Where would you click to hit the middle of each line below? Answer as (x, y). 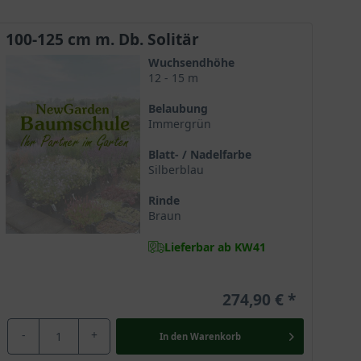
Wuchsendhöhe (191, 62)
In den (173, 336)
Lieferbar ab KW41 (215, 247)
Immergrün (179, 124)
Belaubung (178, 108)
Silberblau (176, 170)
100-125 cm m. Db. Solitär (102, 39)
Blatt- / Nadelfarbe (199, 154)
